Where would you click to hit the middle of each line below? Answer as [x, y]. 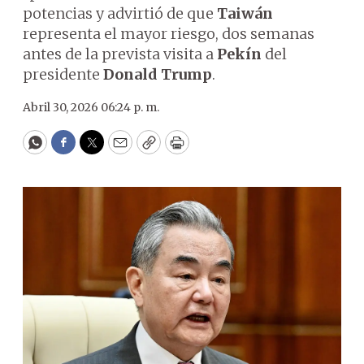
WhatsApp [72, 149]
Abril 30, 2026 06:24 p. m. [91, 107]
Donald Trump [158, 74]
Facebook [96, 149]
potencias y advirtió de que [120, 13]
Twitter [118, 149]
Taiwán [245, 13]
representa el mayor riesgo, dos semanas [169, 34]
